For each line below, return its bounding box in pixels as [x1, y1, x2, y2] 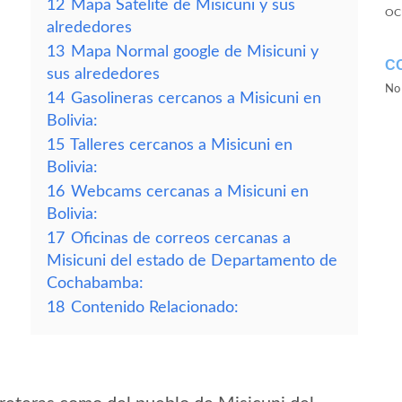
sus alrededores [47, 66, 160, 82]
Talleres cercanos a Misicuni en [70, 137, 293, 153]
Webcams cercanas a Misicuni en [71, 184, 309, 199]
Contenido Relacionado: [71, 300, 239, 315]
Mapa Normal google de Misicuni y [71, 44, 319, 59]
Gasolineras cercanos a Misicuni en [71, 91, 321, 106]
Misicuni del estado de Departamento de [47, 253, 337, 268]
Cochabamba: [47, 275, 144, 291]
